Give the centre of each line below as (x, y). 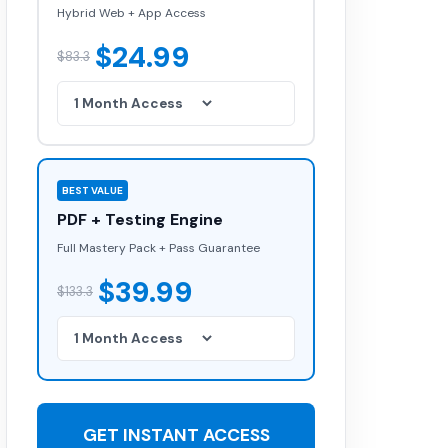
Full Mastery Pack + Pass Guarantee (158, 248)
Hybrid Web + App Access (131, 13)
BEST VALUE (92, 190)
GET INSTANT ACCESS (176, 435)
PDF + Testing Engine (140, 219)
